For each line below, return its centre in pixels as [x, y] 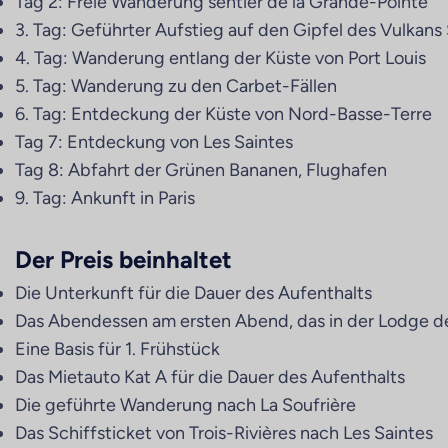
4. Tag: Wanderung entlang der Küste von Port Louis [220, 58]
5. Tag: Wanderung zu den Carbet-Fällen [176, 86]
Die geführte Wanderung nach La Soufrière [185, 405]
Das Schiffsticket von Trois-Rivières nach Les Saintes [224, 433]
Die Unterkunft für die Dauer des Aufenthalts [193, 293]
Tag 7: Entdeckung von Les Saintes [154, 142]
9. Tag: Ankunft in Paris [105, 198]
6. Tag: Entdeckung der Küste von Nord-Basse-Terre [223, 114]
